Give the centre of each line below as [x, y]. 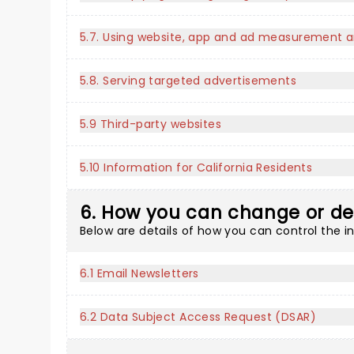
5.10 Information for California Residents [196, 168]
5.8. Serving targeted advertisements [188, 81]
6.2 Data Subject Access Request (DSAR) [198, 317]
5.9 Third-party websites [151, 124]
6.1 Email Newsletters [139, 273]
